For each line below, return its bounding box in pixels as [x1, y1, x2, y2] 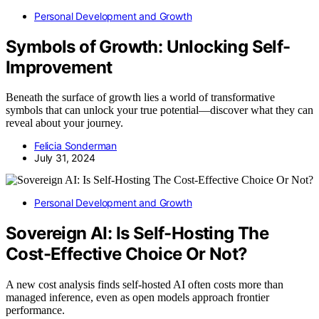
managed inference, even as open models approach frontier [6, 291, 269, 304]
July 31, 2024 [34, 152, 95, 164]
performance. [6, 304, 65, 317]
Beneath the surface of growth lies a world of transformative [6, 91, 275, 104]
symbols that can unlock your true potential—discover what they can [6, 104, 313, 117]
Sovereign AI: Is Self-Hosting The [6, 223, 269, 244]
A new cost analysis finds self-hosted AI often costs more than [6, 278, 283, 291]
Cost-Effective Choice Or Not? [6, 244, 248, 265]
